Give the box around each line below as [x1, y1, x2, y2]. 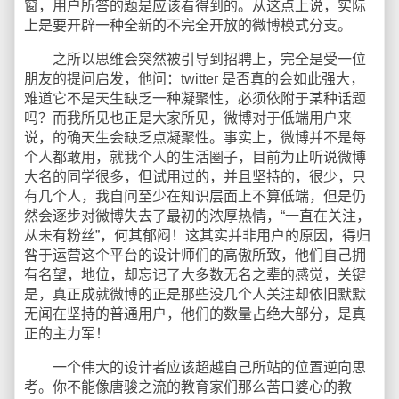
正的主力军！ [24, 326, 110, 341]
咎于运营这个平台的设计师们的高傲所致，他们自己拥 [24, 248, 366, 263]
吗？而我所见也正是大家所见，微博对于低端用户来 [24, 110, 352, 126]
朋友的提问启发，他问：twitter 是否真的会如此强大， [24, 71, 364, 86]
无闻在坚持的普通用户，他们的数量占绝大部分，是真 [24, 306, 366, 322]
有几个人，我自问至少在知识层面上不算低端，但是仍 [24, 189, 366, 204]
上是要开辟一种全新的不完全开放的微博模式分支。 [24, 18, 352, 33]
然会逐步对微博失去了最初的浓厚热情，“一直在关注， [24, 208, 370, 224]
